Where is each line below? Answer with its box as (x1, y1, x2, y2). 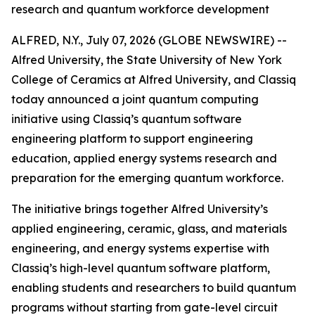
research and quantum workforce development (11, 2, 269, 16)
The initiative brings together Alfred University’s (11, 202, 268, 216)
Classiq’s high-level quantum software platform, (11, 261, 270, 275)
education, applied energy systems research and (11, 151, 277, 165)
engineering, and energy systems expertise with (11, 241, 269, 255)
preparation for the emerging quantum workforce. (11, 171, 283, 185)
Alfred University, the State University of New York (11, 53, 282, 67)
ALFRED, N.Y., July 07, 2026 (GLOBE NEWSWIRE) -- (11, 33, 287, 47)
